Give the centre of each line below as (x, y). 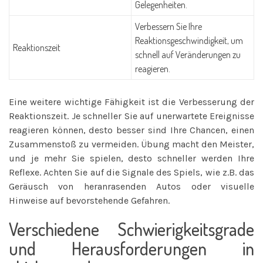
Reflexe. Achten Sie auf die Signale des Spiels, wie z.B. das (131, 172)
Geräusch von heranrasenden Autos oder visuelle (131, 186)
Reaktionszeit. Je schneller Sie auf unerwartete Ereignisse (131, 116)
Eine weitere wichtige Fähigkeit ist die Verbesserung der (131, 102)
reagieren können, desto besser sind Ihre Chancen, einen (131, 130)
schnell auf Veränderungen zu (188, 55)
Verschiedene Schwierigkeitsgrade (131, 229)
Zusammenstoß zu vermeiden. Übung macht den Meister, (131, 144)
